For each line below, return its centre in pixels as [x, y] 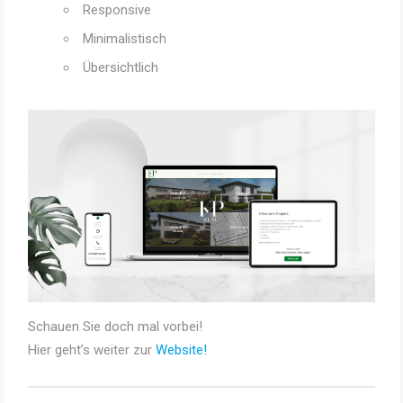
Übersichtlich [120, 67]
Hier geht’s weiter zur [91, 350]
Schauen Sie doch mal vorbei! [115, 327]
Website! [181, 350]
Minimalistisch [124, 38]
